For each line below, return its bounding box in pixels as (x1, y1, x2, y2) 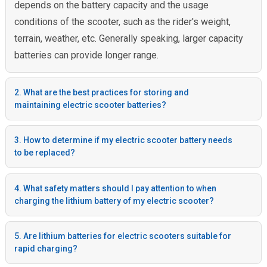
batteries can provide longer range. (14, 49, 159, 61)
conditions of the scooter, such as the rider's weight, (14, 15, 231, 27)
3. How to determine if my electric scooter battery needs (14, 135, 232, 145)
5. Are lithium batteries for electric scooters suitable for (14, 231, 231, 241)
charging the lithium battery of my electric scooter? (14, 195, 214, 206)
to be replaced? (14, 148, 75, 158)
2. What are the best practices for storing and (14, 87, 189, 97)
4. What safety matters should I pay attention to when (14, 183, 216, 193)
